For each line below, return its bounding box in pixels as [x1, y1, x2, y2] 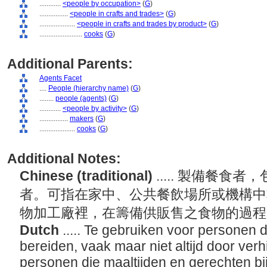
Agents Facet [39, 74, 82, 82]
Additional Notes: [7, 151, 121, 166]
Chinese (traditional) [20, 168, 156, 184]
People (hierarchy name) [48, 84, 129, 92]
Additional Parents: [7, 56, 133, 72]
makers [70, 114, 94, 123]
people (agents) [55, 94, 107, 103]
